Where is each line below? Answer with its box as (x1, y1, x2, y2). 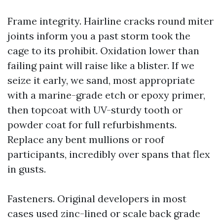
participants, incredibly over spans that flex (7, 148, 210, 160)
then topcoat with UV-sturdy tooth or (7, 104, 183, 116)
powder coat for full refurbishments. (7, 118, 177, 131)
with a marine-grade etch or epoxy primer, (7, 89, 205, 101)
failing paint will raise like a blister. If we (7, 59, 194, 72)
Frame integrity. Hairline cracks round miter (7, 15, 214, 27)
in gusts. (7, 163, 46, 175)
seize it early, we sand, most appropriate (7, 74, 195, 86)
